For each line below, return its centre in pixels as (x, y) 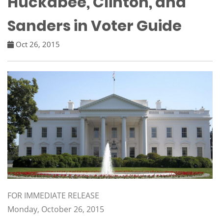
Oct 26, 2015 (37, 44)
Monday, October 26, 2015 (56, 209)
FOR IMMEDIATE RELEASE (53, 196)
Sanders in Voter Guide (95, 26)
